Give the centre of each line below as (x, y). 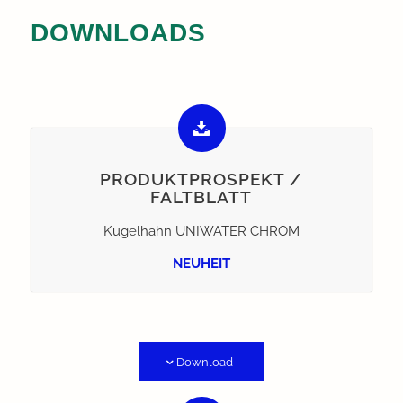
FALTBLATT (201, 197)
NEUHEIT (201, 264)
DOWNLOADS (118, 32)
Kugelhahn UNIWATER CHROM (201, 231)
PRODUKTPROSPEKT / (201, 179)
